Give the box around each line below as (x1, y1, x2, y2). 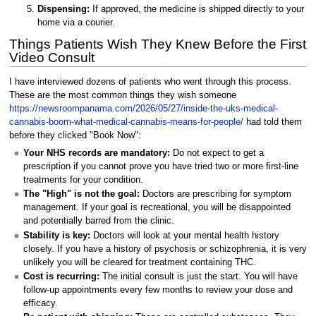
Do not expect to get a (170, 148, 264, 159)
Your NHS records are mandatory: (23, 148, 170, 159)
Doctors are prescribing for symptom (140, 189, 291, 200)
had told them (243, 116, 302, 127)
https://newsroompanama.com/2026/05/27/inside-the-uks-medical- (8, 103, 278, 114)
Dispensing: (37, 4, 90, 15)
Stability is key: (23, 230, 90, 241)
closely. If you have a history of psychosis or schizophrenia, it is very (23, 243, 307, 254)
